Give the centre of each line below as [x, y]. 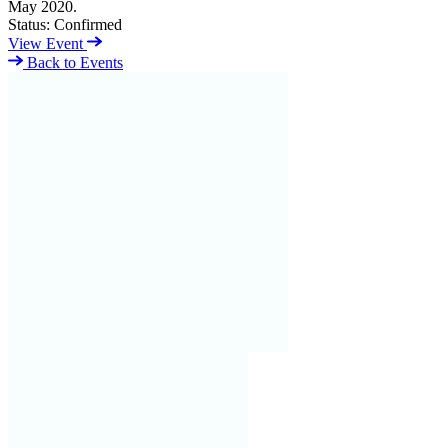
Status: [29, 24]
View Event [47, 43]
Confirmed [88, 24]
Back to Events [73, 62]
